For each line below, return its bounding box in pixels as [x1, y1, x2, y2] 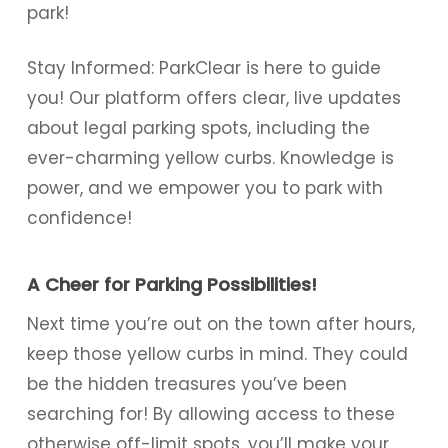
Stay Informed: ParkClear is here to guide [26, 56, 381, 80]
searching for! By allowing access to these [26, 401, 395, 426]
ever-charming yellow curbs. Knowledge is [26, 146, 394, 170]
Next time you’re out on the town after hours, [26, 311, 415, 336]
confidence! [26, 206, 132, 230]
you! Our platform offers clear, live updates [26, 86, 401, 110]
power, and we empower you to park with [26, 176, 383, 200]
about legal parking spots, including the [26, 116, 370, 140]
